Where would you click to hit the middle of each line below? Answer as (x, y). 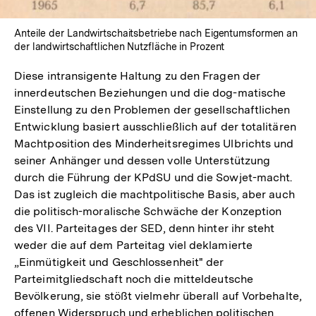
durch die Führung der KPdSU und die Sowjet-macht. (153, 177)
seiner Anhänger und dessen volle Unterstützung (142, 160)
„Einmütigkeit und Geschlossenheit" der (119, 262)
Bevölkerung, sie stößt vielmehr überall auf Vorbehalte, (158, 296)
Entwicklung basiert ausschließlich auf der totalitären (155, 126)
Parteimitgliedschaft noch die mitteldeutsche (134, 279)
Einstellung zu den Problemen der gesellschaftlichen (152, 109)
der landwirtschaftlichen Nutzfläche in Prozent (120, 46)
